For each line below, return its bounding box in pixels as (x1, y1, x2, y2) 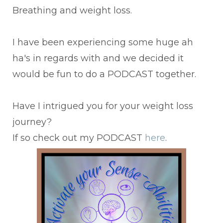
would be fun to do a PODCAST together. (12, 69, 196, 80)
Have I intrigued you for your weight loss (12, 101, 193, 112)
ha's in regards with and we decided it (12, 53, 184, 64)
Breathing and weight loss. (12, 5, 132, 16)
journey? (12, 116, 52, 128)
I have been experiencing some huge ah (12, 37, 193, 48)
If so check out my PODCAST (12, 132, 145, 144)
